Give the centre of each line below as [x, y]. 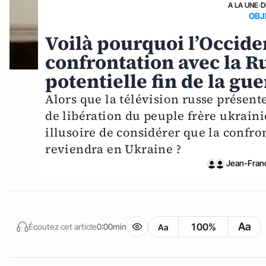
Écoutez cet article [63, 226]
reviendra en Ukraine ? [113, 149]
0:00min [112, 226]
